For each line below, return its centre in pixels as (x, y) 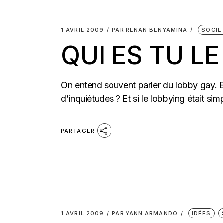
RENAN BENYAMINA (157, 30)
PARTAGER (78, 131)
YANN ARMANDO (152, 213)
